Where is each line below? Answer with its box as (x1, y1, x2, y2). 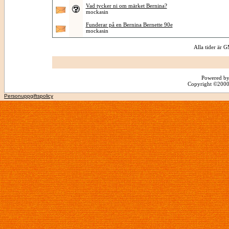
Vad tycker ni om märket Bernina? (85, 3, 167, 9)
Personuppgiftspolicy (4, 93, 53, 99)
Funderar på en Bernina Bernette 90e (85, 21, 173, 28)
